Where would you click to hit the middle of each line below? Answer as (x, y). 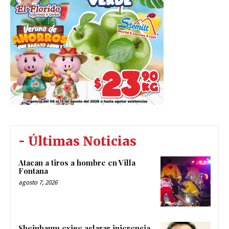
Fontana (33, 171)
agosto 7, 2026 (38, 182)
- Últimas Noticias (77, 142)
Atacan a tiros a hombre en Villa (77, 163)
